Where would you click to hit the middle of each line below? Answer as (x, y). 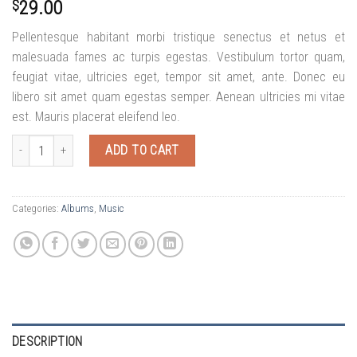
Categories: (37, 208)
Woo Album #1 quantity (64, 143)
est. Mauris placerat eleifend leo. (96, 116)
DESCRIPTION (47, 341)
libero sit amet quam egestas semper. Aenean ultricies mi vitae (178, 96)
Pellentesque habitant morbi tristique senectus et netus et (178, 37)
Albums (78, 208)
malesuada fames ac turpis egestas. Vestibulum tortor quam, (178, 57)
